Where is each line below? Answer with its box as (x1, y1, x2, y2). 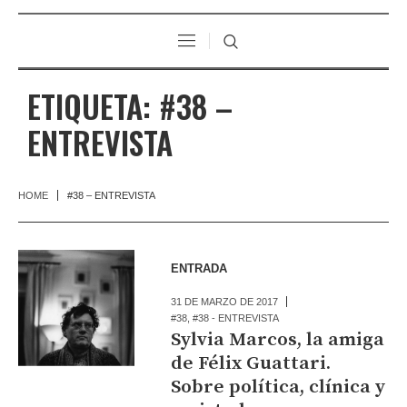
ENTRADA (171, 261, 228, 275)
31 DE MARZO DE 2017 (171, 295, 279, 307)
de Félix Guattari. (171, 351, 332, 375)
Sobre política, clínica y (171, 374, 386, 399)
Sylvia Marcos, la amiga (171, 327, 385, 352)
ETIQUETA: (27, 82, 159, 129)
